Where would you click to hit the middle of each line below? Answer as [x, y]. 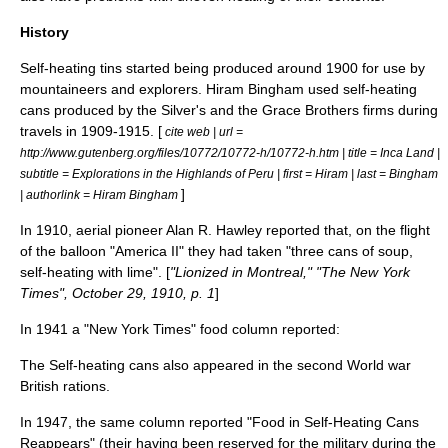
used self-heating [360, 89]
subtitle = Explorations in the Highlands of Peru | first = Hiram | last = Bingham [229, 173]
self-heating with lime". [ [95, 272]
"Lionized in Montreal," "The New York [290, 272]
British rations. [65, 386]
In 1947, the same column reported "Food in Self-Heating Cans [219, 422]
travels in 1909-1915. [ [91, 131]
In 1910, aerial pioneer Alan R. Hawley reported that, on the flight [225, 230]
